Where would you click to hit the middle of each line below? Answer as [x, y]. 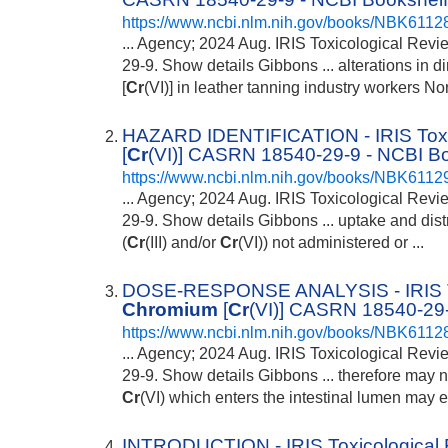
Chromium [170, 310]
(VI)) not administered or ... [331, 242]
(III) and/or [183, 242]
